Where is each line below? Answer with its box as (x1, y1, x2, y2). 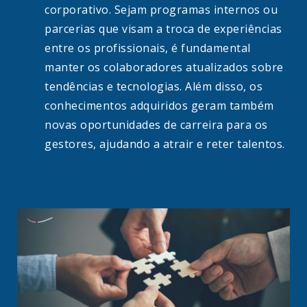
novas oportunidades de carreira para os (45, 117, 268, 133)
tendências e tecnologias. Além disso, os (45, 79, 262, 95)
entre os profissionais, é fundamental (45, 40, 251, 56)
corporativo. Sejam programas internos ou (45, 2, 278, 18)
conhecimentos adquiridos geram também (45, 98, 274, 114)
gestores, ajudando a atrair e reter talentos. (45, 136, 288, 152)
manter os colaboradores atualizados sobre (45, 60, 284, 75)
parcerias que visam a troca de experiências (45, 21, 282, 37)
